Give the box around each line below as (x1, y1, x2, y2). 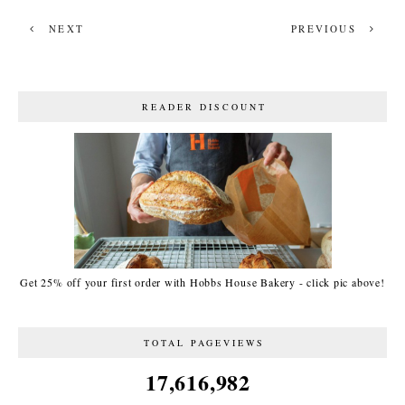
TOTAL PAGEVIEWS (143, 335, 265, 349)
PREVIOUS (291, 22, 361, 36)
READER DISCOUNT (141, 100, 267, 114)
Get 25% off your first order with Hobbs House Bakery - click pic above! (20, 274, 385, 289)
